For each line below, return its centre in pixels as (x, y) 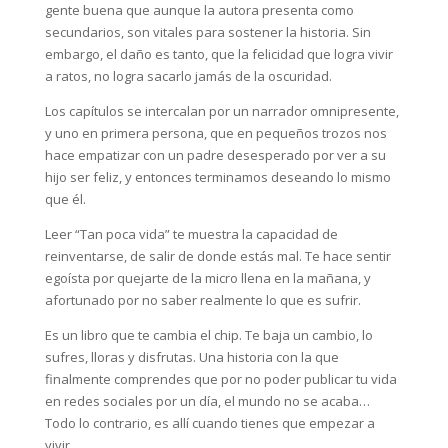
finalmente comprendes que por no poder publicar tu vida (220, 378)
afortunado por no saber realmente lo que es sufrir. (202, 299)
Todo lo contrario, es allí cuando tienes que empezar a (209, 422)
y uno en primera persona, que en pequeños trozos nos (215, 132)
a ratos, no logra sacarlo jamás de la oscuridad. (188, 75)
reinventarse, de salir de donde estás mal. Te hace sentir (217, 255)
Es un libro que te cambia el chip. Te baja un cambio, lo (208, 334)
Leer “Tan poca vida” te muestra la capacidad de (191, 233)
